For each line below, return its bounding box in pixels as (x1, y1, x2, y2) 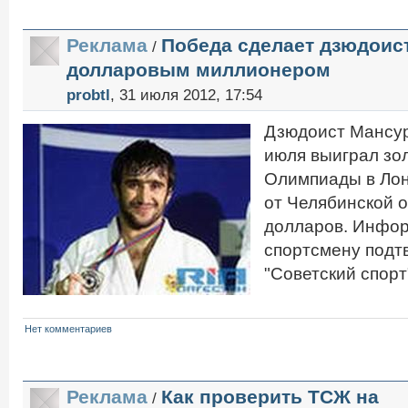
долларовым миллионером (66, 59, 331, 80)
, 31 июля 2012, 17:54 (110, 86, 262, 104)
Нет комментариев (25, 323, 112, 334)
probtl (66, 86, 110, 104)
